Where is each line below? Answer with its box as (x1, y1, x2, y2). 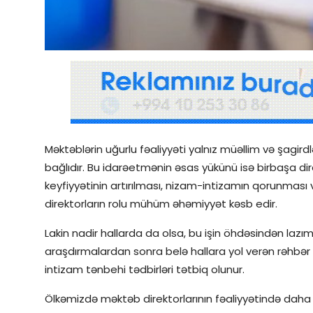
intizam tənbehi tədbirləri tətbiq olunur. (45, 262, 245, 277)
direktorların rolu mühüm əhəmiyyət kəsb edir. (45, 196, 277, 212)
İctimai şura (10, 31, 74, 48)
